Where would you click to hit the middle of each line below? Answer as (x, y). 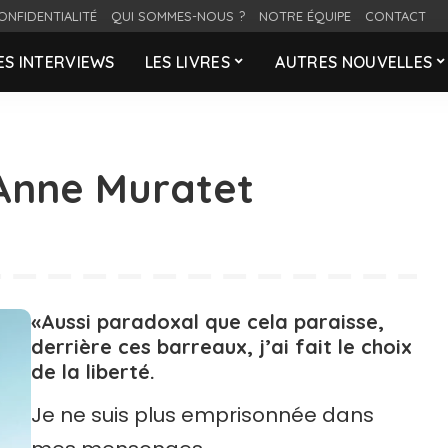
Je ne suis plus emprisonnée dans (202, 415)
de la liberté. (92, 371)
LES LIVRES (187, 62)
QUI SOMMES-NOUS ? (178, 16)
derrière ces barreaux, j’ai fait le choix (221, 346)
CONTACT (395, 16)
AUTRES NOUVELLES (354, 62)
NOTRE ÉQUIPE (305, 16)
